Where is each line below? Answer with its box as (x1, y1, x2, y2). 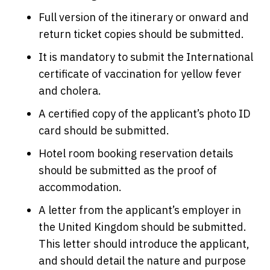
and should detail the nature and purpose (39, 254, 246, 268)
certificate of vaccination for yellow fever (39, 67, 242, 81)
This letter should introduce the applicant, (39, 237, 250, 251)
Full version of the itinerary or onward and (39, 10, 249, 24)
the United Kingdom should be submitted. (39, 220, 246, 234)
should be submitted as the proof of (39, 163, 217, 177)
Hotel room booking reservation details (39, 146, 233, 160)
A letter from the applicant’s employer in (39, 203, 241, 217)
